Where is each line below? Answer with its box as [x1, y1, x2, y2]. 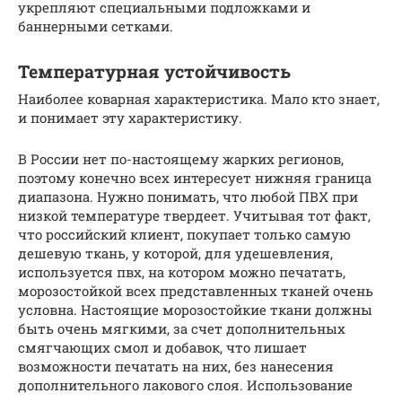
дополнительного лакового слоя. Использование [18, 375, 353, 394]
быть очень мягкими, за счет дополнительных [18, 319, 345, 337]
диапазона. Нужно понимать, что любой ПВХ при [18, 187, 358, 205]
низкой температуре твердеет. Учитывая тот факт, [18, 205, 371, 224]
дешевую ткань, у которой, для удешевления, [18, 243, 333, 262]
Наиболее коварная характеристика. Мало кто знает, [18, 89, 380, 108]
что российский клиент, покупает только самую [18, 224, 351, 243]
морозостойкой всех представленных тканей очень [18, 281, 373, 300]
